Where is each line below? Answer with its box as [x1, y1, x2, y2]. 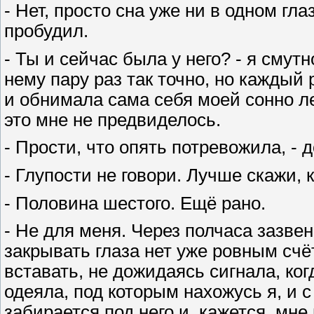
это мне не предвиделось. [4, 109, 221, 130]
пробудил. [4, 21, 88, 41]
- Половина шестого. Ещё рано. [4, 193, 266, 213]
